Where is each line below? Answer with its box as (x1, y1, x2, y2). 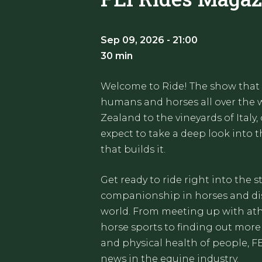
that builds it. (101, 144, 166, 155)
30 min (101, 50, 133, 61)
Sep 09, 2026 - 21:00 (101, 35, 198, 46)
